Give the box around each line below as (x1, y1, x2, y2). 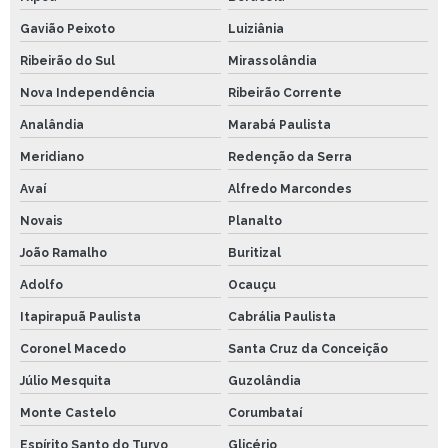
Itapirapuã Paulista (20, 310, 141, 325)
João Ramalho (20, 246, 107, 261)
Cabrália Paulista (227, 310, 336, 325)
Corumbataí (227, 406, 302, 421)
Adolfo (20, 278, 63, 293)
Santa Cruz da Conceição (227, 342, 388, 357)
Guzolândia (227, 374, 301, 389)
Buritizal (227, 246, 281, 261)
